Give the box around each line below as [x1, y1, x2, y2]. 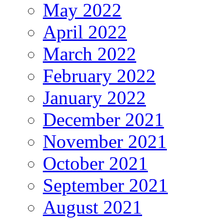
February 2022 [43, 65, 156, 86]
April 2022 [43, 21, 127, 42]
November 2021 [43, 130, 167, 152]
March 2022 [43, 43, 136, 64]
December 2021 [43, 109, 164, 130]
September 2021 [43, 174, 168, 196]
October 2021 [43, 152, 148, 174]
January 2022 [43, 87, 146, 108]
